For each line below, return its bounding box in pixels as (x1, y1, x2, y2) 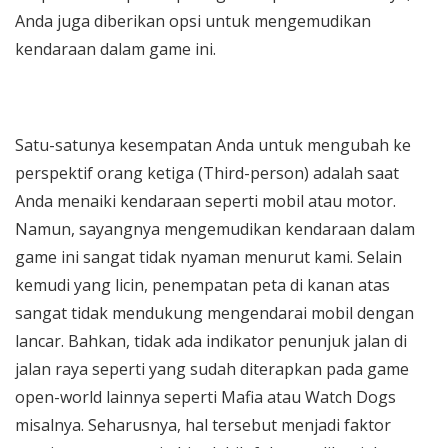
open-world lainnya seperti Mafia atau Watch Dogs (15, 386, 396, 408)
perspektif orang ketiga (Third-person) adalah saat (15, 162, 399, 184)
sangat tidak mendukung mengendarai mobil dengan (15, 302, 414, 324)
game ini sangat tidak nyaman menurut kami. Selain (15, 246, 402, 268)
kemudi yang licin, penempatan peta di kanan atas (15, 274, 390, 296)
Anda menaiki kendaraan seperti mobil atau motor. (15, 190, 396, 212)
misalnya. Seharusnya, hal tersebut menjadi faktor (15, 414, 391, 436)
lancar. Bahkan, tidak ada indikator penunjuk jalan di (15, 330, 407, 352)
